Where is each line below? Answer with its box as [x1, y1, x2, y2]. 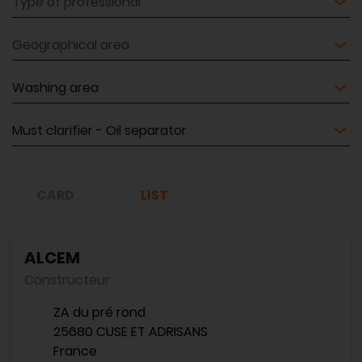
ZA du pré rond [53, 303, 145, 322]
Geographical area [11, 30, 128, 48]
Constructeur [24, 271, 110, 289]
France [53, 342, 97, 360]
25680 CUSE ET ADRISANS [53, 322, 208, 341]
